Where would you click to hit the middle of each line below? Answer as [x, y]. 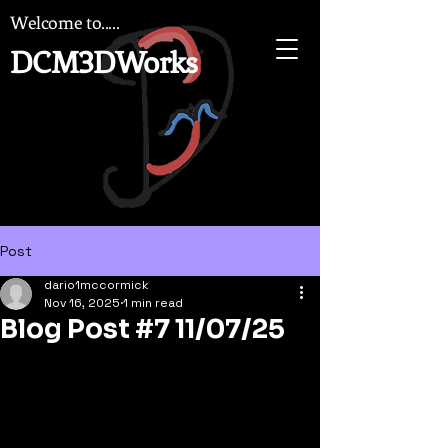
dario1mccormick [96, 285]
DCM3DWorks [104, 63]
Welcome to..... [65, 23]
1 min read [153, 303]
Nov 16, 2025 [82, 303]
